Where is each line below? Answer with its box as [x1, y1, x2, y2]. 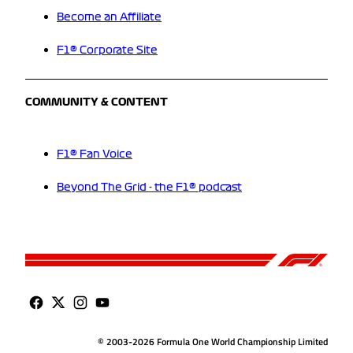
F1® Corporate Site [57, 46, 158, 56]
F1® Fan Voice [57, 149, 132, 159]
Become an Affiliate [57, 13, 162, 23]
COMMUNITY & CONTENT [25, 97, 168, 107]
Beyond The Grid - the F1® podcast [57, 182, 242, 192]
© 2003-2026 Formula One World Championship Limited [98, 333, 328, 349]
